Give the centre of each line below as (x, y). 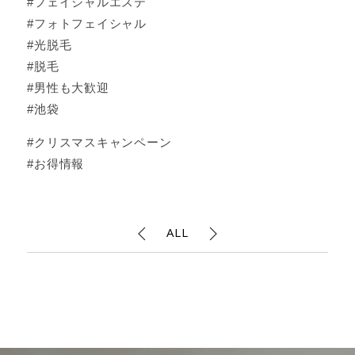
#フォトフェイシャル (87, 23)
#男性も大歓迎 (68, 88)
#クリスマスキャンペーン (99, 142)
